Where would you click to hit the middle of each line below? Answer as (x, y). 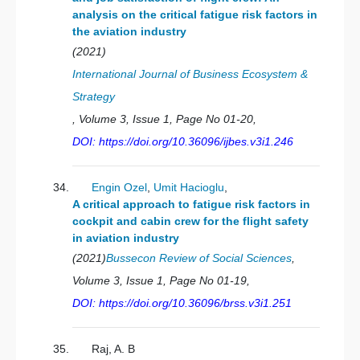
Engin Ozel (119, 187)
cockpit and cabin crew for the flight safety (190, 221)
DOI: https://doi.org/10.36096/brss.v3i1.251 (182, 303)
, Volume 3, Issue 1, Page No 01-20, (164, 119)
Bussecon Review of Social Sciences (199, 258)
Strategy (94, 96)
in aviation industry (126, 238)
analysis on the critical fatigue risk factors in (195, 14)
